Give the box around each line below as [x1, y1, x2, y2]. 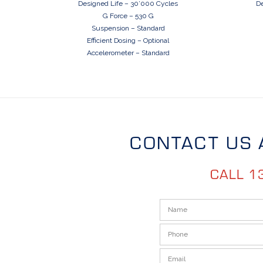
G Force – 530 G [102, 12, 154, 21]
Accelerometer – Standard [86, 49, 170, 58]
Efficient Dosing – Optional [87, 36, 170, 45]
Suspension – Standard [91, 24, 165, 33]
